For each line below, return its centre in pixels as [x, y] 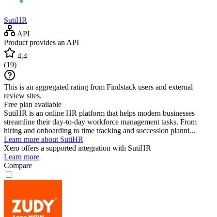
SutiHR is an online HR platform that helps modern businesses [99, 113]
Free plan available [33, 104]
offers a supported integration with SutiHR [85, 148]
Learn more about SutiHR [44, 139]
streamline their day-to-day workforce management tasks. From [100, 122]
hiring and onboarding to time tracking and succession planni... [100, 130]
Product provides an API [41, 42]
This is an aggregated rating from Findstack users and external [98, 87]
